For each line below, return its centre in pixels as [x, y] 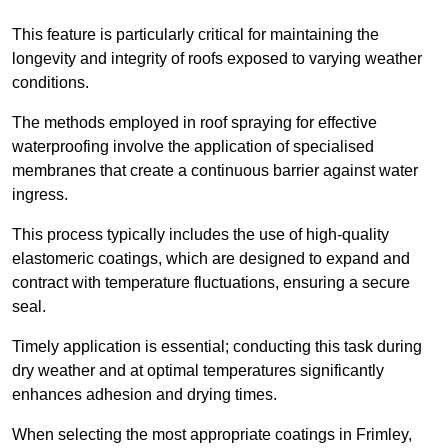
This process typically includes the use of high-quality [200, 235]
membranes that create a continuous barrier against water [215, 171]
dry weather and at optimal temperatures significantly [198, 371]
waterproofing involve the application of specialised [193, 147]
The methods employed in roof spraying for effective [194, 123]
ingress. [40, 195]
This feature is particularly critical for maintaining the [195, 35]
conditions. [50, 83]
